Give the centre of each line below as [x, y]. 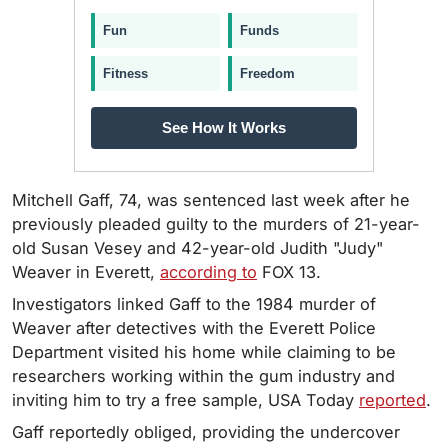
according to [208, 272]
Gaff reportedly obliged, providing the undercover [206, 432]
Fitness [125, 74]
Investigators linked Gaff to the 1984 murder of [194, 304]
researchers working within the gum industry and [203, 376]
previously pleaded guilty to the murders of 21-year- [216, 224]
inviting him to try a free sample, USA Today [185, 400]
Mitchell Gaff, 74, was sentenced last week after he [211, 200]
